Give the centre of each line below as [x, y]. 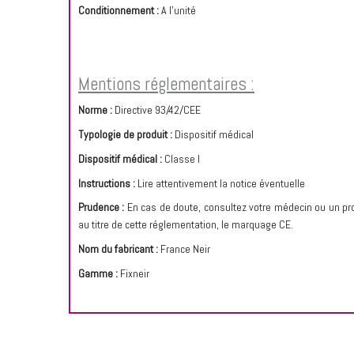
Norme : [96, 110]
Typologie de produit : [126, 134]
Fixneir [135, 273]
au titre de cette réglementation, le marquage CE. [186, 225]
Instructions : [108, 183]
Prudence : [102, 207]
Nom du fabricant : [118, 249]
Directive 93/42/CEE [158, 110]
